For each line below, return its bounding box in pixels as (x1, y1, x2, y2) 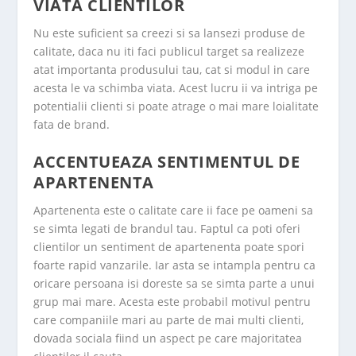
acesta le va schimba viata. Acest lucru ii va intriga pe (33, 80, 319, 96)
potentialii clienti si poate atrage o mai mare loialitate (33, 99, 319, 114)
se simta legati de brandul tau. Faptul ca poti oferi (33, 220, 301, 236)
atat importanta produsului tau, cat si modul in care (33, 62, 311, 78)
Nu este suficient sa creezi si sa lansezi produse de (33, 25, 306, 41)
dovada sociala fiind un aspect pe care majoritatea (33, 330, 303, 346)
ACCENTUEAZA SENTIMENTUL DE (33, 150, 300, 172)
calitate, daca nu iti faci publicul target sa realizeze (33, 44, 305, 60)
